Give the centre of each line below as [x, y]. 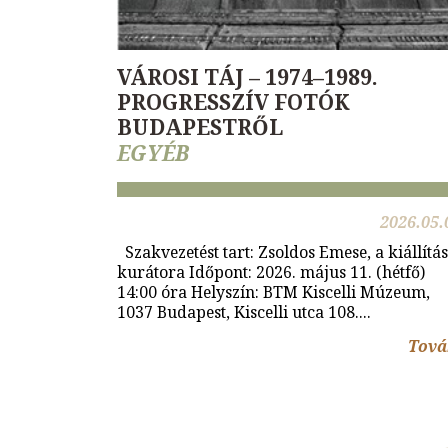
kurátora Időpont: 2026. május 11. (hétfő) [271, 272]
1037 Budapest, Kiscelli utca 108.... [244, 312]
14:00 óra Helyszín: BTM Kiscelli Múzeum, [273, 292]
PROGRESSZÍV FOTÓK [233, 102]
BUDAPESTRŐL [200, 127]
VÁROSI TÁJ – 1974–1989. [247, 77]
